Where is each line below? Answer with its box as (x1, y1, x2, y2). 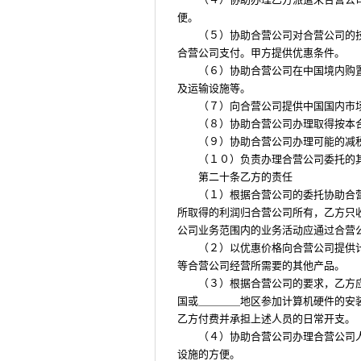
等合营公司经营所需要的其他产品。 (177, 259, 345, 272)
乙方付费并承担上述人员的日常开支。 (177, 313, 355, 325)
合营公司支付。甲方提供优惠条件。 (177, 47, 345, 59)
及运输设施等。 (177, 82, 251, 94)
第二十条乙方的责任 (198, 171, 293, 183)
